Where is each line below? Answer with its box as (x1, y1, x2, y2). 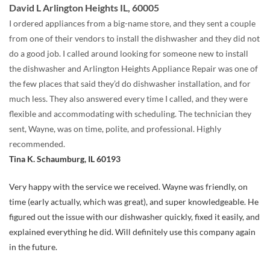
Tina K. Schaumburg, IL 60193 (9, 154, 121, 165)
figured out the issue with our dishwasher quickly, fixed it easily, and (9, 211, 260, 222)
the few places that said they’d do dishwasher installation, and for (9, 78, 251, 89)
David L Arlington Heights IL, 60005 (9, 2, 159, 14)
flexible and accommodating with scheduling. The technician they (9, 108, 251, 119)
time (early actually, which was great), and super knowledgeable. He (9, 196, 259, 207)
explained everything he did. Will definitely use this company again (9, 226, 256, 237)
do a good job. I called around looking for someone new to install (9, 48, 248, 59)
